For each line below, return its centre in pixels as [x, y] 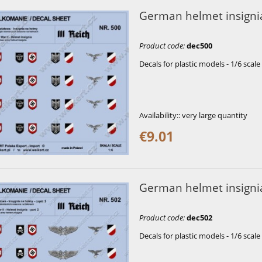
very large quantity [214, 115]
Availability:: [159, 115]
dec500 [199, 45]
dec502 [199, 218]
